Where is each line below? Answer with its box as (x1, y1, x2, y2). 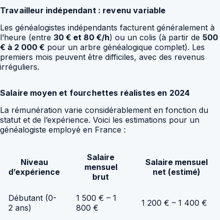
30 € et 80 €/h (54, 32, 110, 43)
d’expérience (8, 166, 60, 177)
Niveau (20, 157, 48, 167)
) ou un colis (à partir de (110, 32, 202, 43)
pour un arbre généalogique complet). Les (45, 42, 205, 53)
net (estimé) (153, 166, 200, 177)
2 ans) (8, 202, 31, 213)
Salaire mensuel (145, 157, 208, 167)
